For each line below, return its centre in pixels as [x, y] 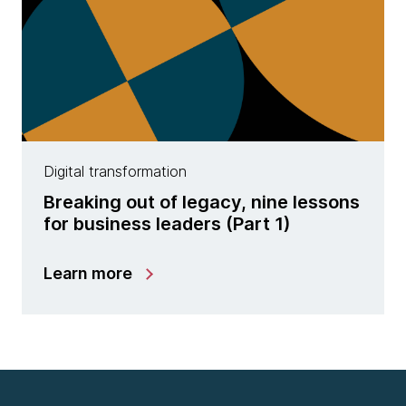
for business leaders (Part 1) [167, 224]
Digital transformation [115, 171]
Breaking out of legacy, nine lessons [202, 202]
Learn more [88, 273]
